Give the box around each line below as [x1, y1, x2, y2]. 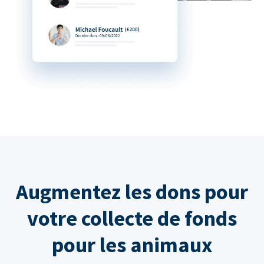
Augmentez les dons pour [16, 179, 248, 206]
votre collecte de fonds [27, 205, 237, 232]
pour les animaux [51, 232, 213, 259]
